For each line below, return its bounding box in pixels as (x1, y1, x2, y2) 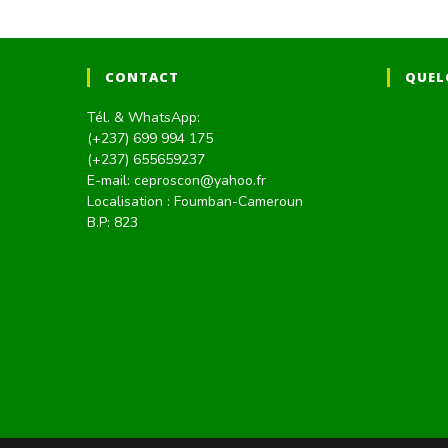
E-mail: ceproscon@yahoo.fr (87, 171, 266, 191)
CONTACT (105, 68, 179, 87)
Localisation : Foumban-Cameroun (87, 192, 303, 212)
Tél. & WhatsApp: (87, 108, 200, 128)
